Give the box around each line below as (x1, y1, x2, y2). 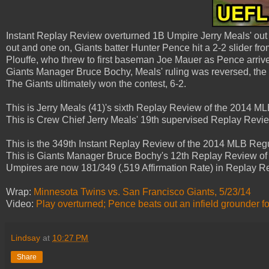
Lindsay (11, 232, 40, 243)
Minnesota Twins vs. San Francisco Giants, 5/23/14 (34, 186, 251, 197)
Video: (6, 198, 36, 209)
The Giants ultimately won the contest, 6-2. (6, 78, 186, 89)
